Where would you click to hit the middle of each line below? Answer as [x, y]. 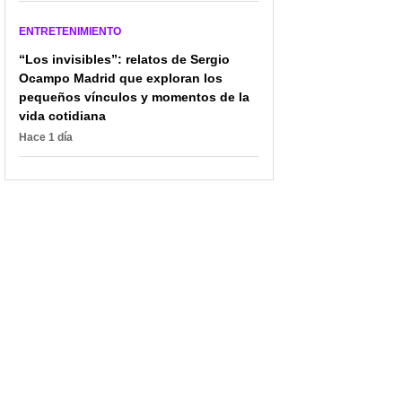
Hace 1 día [46, 137]
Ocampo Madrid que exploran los [121, 78]
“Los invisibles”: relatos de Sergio [124, 59]
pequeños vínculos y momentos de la [134, 96]
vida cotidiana [62, 115]
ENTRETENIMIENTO [70, 31]
